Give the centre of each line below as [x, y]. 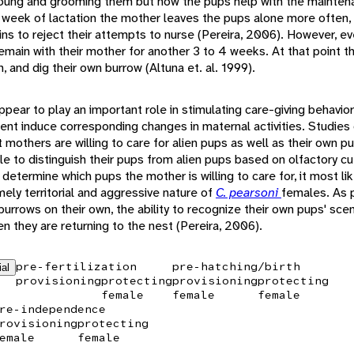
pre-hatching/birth [236, 266]
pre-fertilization [76, 266]
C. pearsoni [249, 192]
